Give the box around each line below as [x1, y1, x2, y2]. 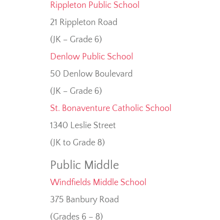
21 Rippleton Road [50, 18, 117, 28]
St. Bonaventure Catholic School [50, 104, 171, 114]
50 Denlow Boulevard [50, 69, 133, 80]
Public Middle [50, 159, 119, 172]
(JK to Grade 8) [50, 138, 105, 148]
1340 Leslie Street [50, 121, 116, 131]
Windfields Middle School [50, 178, 146, 188]
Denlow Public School [50, 52, 133, 62]
